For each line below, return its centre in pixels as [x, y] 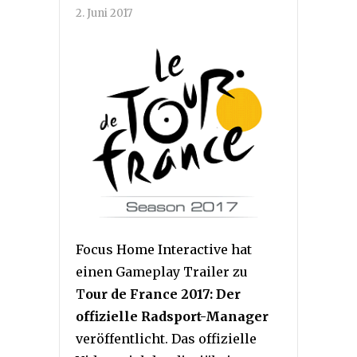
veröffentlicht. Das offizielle [166, 338]
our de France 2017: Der [163, 294]
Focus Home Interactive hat [164, 249]
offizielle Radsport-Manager [172, 316]
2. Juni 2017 [104, 13]
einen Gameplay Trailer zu [162, 271]
